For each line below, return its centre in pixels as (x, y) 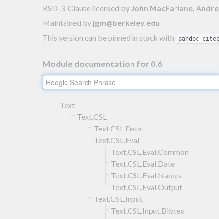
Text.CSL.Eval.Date (143, 163)
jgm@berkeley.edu (126, 22)
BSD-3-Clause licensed (82, 8)
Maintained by (68, 22)
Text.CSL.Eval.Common (150, 152)
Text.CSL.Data (118, 128)
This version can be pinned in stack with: (109, 37)
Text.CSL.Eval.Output (147, 187)
